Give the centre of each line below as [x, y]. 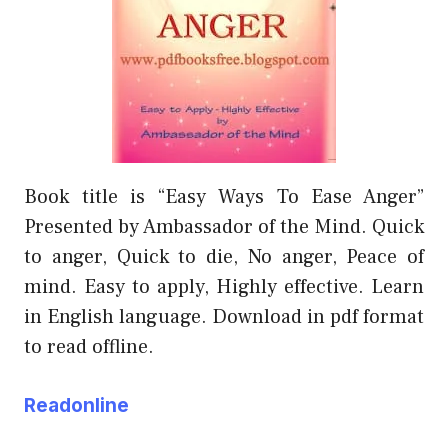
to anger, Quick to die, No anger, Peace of [224, 256]
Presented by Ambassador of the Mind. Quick [224, 226]
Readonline [76, 405]
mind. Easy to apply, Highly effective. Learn [224, 286]
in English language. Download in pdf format [224, 316]
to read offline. [89, 346]
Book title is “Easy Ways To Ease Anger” [224, 196]
